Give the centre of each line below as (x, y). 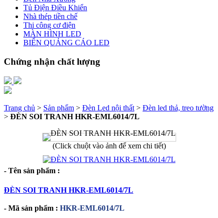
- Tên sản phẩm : (32, 170)
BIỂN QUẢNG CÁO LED (66, 43)
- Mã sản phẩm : (31, 208)
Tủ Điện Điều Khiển (55, 8)
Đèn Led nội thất (108, 108)
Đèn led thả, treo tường (178, 108)
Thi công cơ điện (49, 25)
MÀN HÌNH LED (52, 34)
